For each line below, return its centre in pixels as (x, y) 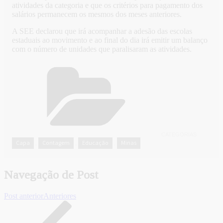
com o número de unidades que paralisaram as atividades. (102, 49)
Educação (95, 143)
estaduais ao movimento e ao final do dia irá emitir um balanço (110, 40)
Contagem (56, 143)
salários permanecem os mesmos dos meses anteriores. (97, 14)
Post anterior (24, 196)
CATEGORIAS (179, 135)
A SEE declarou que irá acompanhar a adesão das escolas (102, 31)
